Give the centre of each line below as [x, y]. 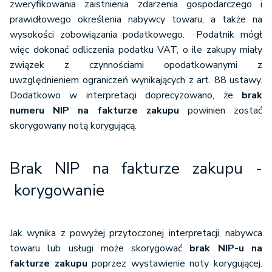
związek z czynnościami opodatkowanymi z [136, 65]
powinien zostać [221, 110]
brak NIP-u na [226, 248]
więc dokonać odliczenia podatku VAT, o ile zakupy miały [136, 50]
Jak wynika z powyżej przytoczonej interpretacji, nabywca [136, 233]
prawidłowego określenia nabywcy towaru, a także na [136, 19]
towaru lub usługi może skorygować [100, 248]
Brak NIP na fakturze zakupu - [136, 168]
